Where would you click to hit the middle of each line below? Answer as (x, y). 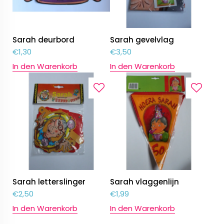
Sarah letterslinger (49, 182)
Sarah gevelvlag (142, 40)
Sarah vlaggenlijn (145, 182)
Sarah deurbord (43, 40)
